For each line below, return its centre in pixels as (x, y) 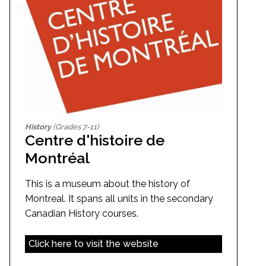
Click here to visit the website (93, 243)
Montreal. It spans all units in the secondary (119, 199)
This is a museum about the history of (107, 184)
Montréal (57, 158)
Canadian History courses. (82, 214)
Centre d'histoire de (95, 140)
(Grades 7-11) (75, 127)
